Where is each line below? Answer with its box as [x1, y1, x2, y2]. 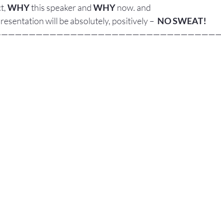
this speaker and [30, 2, 93, 13]
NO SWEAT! [157, 15, 206, 26]
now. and [115, 2, 151, 13]
